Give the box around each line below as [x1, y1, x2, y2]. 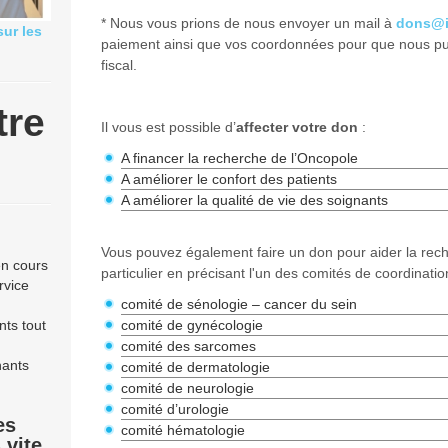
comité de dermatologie [120, 359, 270, 375]
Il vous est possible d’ [100, 119, 236, 135]
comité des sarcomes [120, 338, 256, 354]
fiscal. [100, 57, 137, 73]
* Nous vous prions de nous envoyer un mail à [100, 15, 396, 31]
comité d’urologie [120, 401, 229, 417]
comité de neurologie [120, 380, 254, 396]
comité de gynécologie [120, 317, 263, 333]
